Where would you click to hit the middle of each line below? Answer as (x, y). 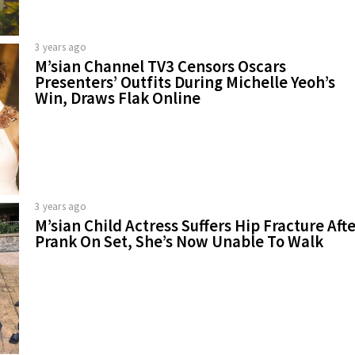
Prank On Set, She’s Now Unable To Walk (179, 241)
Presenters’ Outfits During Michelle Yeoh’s (185, 82)
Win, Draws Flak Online (118, 98)
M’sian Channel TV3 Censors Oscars (160, 66)
